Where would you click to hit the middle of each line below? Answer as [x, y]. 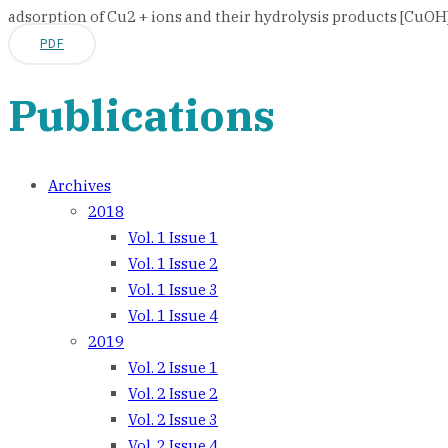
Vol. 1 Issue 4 [173, 316]
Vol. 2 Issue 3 [173, 420]
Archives [79, 186]
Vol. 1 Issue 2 [173, 264]
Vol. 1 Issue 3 [173, 290]
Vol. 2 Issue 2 [173, 394]
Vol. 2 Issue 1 [173, 368]
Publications [141, 114]
